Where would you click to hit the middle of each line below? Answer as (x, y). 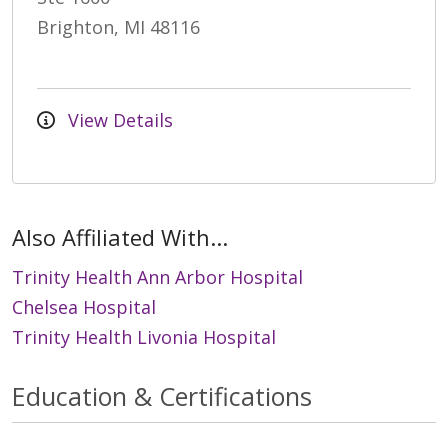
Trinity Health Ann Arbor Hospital (157, 276)
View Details (118, 119)
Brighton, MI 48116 (118, 26)
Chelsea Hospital (84, 306)
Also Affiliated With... (120, 236)
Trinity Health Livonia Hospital (144, 336)
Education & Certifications (162, 395)
